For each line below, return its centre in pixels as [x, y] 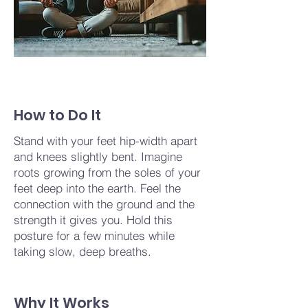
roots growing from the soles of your [107, 172]
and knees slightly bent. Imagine [98, 156]
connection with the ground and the [104, 204]
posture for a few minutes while [94, 235]
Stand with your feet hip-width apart [106, 141]
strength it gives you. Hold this [93, 220]
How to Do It [57, 115]
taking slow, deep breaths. [82, 251]
